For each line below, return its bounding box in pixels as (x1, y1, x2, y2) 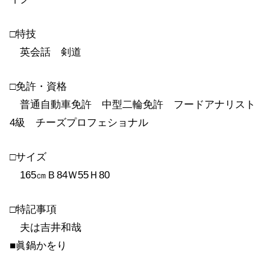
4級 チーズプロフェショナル (10, 116, 148, 128)
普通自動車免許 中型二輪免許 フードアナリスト (10, 98, 256, 110)
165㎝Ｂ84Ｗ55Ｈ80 (10, 169, 110, 181)
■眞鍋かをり (10, 240, 67, 252)
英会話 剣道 (10, 46, 81, 58)
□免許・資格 (10, 80, 67, 92)
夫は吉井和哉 (10, 222, 81, 234)
